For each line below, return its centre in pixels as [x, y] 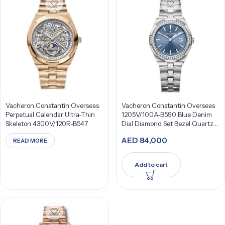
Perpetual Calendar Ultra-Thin [51, 115]
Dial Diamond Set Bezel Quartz [167, 124]
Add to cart [151, 164]
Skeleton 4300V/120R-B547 [47, 124]
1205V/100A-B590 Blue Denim [167, 115]
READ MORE [30, 140]
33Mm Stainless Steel [152, 133]
